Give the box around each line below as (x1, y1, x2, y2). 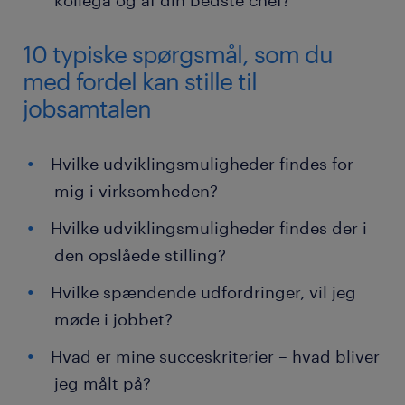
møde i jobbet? (54, 309, 173, 330)
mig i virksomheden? (54, 181, 218, 202)
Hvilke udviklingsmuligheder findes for (51, 154, 353, 174)
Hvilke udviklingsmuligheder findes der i (51, 218, 367, 239)
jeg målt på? (54, 373, 151, 394)
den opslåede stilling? (54, 245, 226, 266)
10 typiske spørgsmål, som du (23, 40, 333, 69)
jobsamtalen (23, 94, 151, 123)
